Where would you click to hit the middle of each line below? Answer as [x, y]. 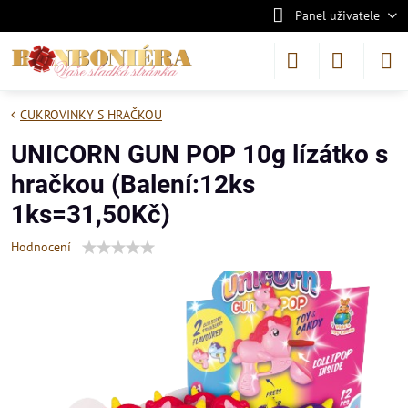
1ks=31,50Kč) [91, 214]
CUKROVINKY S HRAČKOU [91, 115]
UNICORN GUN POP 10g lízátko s [199, 154]
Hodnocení [41, 247]
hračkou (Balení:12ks [133, 184]
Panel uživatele [337, 15]
